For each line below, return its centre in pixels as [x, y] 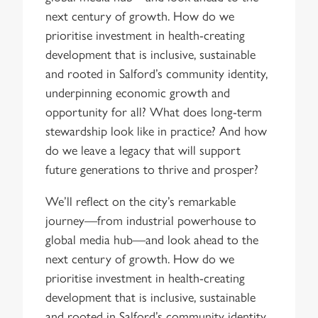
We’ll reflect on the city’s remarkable [141, 200]
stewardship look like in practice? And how [156, 130]
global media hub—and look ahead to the [152, 238]
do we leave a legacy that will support [143, 149]
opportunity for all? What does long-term [154, 111]
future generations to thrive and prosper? [152, 168]
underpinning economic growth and [138, 92]
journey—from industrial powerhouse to [151, 219]
